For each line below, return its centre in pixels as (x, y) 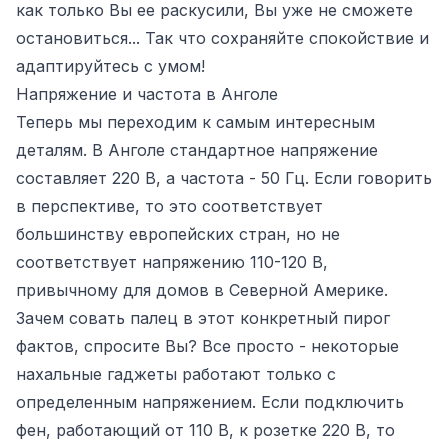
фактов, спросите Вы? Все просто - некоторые (207, 346)
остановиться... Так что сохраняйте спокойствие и (222, 38)
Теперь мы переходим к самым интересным (195, 122)
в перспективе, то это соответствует (169, 206)
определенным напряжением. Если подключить (210, 402)
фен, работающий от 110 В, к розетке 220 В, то (205, 430)
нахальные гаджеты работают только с (176, 374)
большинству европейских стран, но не (178, 234)
